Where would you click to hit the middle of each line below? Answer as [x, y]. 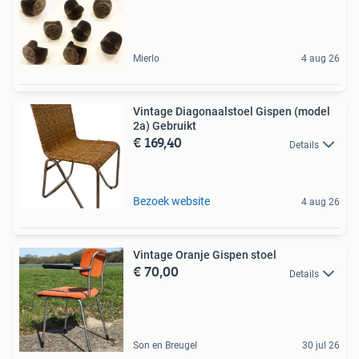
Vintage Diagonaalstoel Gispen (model [232, 112]
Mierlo [146, 59]
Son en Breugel [165, 346]
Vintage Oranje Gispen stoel [205, 255]
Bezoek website [171, 202]
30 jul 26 [321, 346]
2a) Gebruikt [165, 126]
